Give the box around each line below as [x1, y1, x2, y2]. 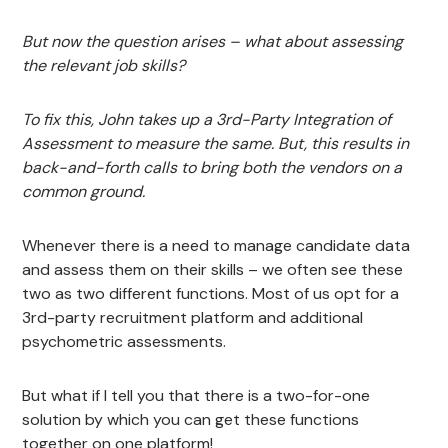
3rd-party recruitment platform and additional [22, 306, 364, 328]
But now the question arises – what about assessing [22, 30, 404, 52]
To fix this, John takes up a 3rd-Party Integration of [22, 108, 392, 130]
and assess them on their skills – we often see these [22, 258, 404, 280]
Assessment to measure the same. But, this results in [22, 132, 410, 154]
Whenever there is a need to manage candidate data [22, 234, 411, 256]
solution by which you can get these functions [22, 408, 360, 430]
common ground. [22, 180, 146, 202]
